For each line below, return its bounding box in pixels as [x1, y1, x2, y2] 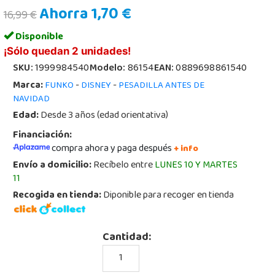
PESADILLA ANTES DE [118, 77, 205, 95]
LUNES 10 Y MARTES [155, 156, 238, 176]
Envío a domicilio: [13, 156, 92, 176]
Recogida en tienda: [13, 186, 102, 206]
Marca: [13, 76, 44, 96]
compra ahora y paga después [52, 139, 172, 159]
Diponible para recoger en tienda [101, 186, 234, 206]
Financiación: [13, 126, 72, 145]
